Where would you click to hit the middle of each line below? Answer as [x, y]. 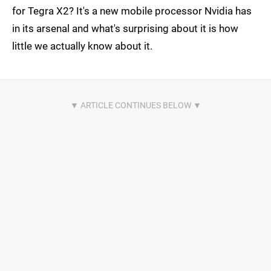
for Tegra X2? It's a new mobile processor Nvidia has [132, 11]
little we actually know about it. [82, 46]
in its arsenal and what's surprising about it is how [125, 28]
